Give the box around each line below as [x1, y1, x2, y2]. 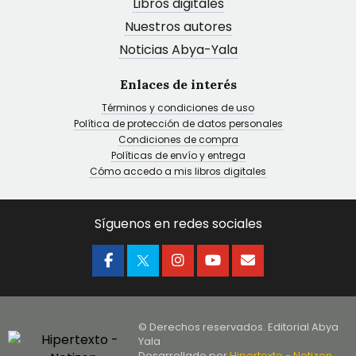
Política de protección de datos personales [73, 117, 283, 130]
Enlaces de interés [119, 76, 237, 92]
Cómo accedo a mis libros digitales [90, 164, 266, 178]
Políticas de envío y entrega [110, 149, 246, 162]
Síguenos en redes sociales [94, 215, 262, 233]
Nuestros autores [124, 17, 232, 36]
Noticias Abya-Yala [118, 41, 238, 59]
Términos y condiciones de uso [102, 101, 254, 114]
